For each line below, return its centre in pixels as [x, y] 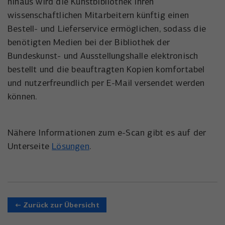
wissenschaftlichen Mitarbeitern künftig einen [98, 15]
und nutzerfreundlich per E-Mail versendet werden [106, 83]
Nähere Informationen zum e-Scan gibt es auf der [107, 133]
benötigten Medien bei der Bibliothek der [89, 42]
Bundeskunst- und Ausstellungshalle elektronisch [103, 56]
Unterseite [30, 146]
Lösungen [71, 146]
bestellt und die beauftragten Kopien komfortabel [106, 69]
